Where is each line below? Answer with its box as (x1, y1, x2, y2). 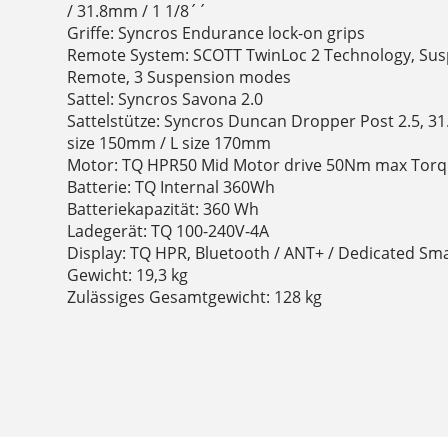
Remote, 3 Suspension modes (67, 66, 292, 89)
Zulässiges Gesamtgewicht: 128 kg (67, 286, 323, 309)
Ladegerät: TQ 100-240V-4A (67, 220, 270, 243)
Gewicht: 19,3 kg (67, 264, 189, 287)
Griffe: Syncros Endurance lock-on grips (67, 22, 366, 45)
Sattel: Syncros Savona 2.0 (67, 88, 264, 111)
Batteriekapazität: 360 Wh (67, 198, 260, 221)
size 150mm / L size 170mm (67, 132, 272, 155)
